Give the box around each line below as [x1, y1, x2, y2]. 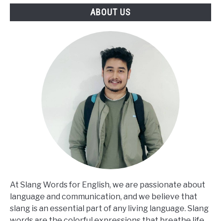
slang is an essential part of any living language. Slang [10, 203, 209, 213]
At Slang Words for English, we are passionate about [10, 180, 205, 189]
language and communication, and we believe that [10, 191, 197, 201]
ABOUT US [90, 7, 131, 18]
